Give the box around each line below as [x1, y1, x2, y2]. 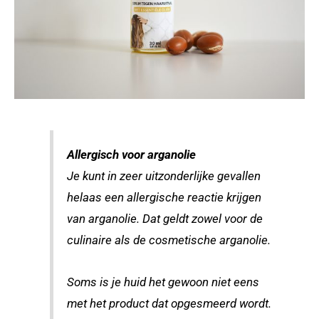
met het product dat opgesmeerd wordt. [67, 296, 272, 310]
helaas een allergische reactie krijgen [67, 191, 262, 205]
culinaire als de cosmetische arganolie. [67, 234, 271, 248]
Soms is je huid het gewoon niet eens [67, 275, 260, 289]
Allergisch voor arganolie [67, 148, 197, 162]
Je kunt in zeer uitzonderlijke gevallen [67, 169, 261, 184]
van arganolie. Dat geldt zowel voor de [67, 212, 263, 226]
